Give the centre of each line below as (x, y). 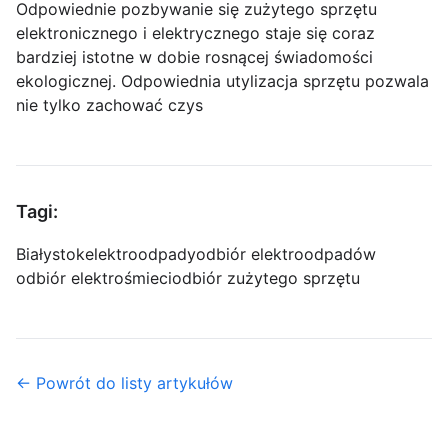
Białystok (50, 254)
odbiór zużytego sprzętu (266, 278)
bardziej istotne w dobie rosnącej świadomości (194, 57)
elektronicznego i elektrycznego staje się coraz (195, 33)
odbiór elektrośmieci (94, 278)
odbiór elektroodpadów (286, 254)
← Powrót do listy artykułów (124, 383)
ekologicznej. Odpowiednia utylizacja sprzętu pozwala (222, 81)
